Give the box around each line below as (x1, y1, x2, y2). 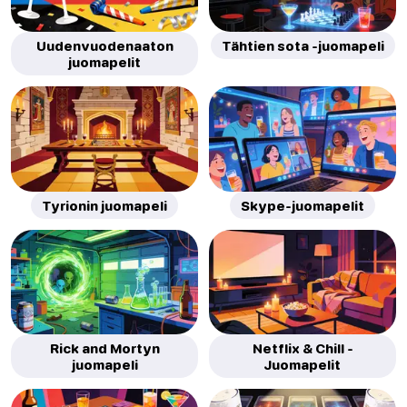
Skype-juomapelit (241, 196, 364, 213)
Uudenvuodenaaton (35, 37, 174, 55)
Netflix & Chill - (252, 339, 353, 356)
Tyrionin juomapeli (42, 196, 167, 213)
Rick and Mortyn (49, 339, 160, 356)
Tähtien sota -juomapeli (221, 37, 384, 55)
